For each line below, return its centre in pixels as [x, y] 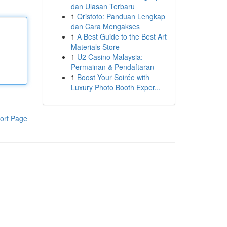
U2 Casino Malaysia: [110, 57]
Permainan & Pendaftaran [112, 67]
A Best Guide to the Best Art [122, 36]
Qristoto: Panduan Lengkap [121, 16]
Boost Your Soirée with [113, 77]
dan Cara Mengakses [105, 26]
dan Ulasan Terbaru [103, 6]
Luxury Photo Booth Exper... [116, 87]
